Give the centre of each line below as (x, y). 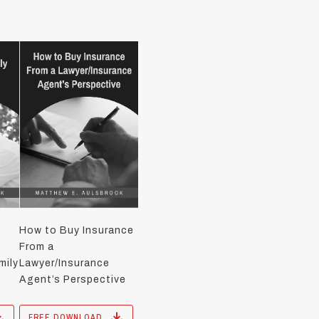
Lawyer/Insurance (65, 263)
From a (37, 247)
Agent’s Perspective (73, 279)
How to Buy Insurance (77, 230)
